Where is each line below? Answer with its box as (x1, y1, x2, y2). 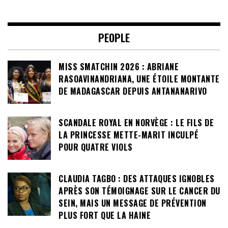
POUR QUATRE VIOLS (59, 140, 133, 153)
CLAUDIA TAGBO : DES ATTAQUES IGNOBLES (59, 172, 215, 185)
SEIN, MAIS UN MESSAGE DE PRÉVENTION (59, 196, 207, 209)
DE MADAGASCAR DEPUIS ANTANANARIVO (59, 84, 207, 97)
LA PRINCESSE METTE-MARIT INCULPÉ (59, 128, 198, 141)
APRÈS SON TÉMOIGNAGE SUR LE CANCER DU (59, 184, 220, 197)
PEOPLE (98, 30, 130, 45)
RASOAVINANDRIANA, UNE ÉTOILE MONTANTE (59, 72, 220, 85)
